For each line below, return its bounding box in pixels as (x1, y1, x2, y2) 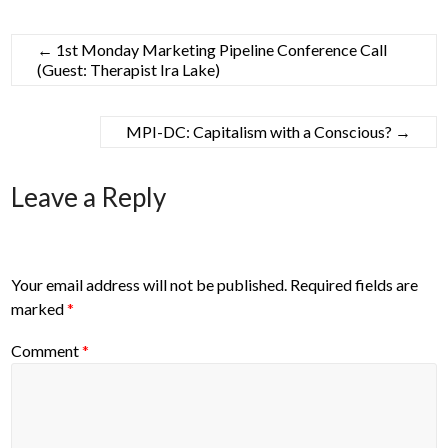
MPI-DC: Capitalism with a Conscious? (125, 122, 395, 141)
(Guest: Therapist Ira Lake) (37, 60, 221, 79)
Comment (11, 340, 83, 360)
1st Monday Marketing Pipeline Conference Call (53, 40, 388, 59)
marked (11, 299, 68, 319)
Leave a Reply (11, 181, 167, 213)
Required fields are (290, 275, 419, 295)
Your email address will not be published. (11, 275, 288, 295)
